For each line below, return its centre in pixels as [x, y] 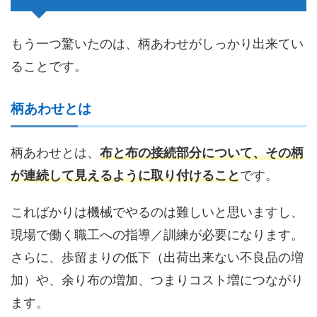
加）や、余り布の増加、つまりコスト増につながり [157, 280]
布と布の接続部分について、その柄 [202, 153]
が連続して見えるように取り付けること [125, 175]
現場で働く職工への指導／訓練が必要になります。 [157, 235]
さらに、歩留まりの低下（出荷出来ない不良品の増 [157, 258]
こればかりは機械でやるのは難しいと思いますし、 [157, 212]
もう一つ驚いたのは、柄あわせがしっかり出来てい [157, 44]
